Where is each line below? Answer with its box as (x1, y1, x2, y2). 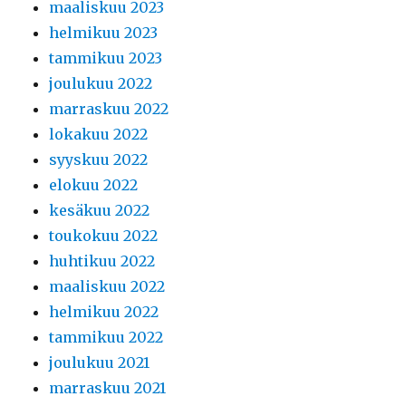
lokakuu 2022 (49, 125, 149, 144)
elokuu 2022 (49, 176, 139, 195)
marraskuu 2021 (49, 379, 167, 398)
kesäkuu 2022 (49, 201, 150, 220)
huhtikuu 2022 (49, 252, 156, 271)
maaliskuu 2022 (49, 277, 166, 296)
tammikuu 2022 (49, 328, 164, 347)
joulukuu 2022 (49, 74, 153, 93)
